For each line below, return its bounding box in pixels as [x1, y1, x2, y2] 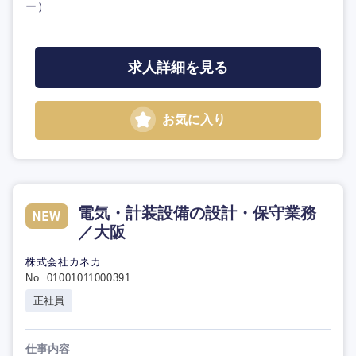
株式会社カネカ [25, 256, 102, 269]
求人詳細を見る [128, 60, 228, 76]
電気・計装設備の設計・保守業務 [78, 204, 316, 222]
